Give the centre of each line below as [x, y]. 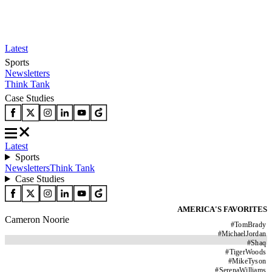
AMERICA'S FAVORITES [222, 209]
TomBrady [250, 225]
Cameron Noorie [37, 219]
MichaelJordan [243, 234]
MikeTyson [249, 261]
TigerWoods [247, 252]
